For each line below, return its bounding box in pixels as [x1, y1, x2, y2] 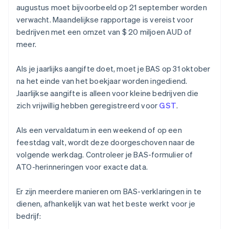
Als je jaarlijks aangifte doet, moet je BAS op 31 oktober [16, 63, 211, 74]
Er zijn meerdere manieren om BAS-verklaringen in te [16, 186, 202, 197]
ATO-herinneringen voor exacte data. [16, 162, 148, 172]
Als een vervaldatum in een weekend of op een [16, 125, 182, 135]
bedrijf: [16, 211, 41, 221]
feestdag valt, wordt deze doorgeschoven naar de [16, 137, 195, 148]
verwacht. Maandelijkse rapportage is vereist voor [16, 14, 193, 25]
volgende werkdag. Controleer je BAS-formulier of [16, 149, 193, 160]
